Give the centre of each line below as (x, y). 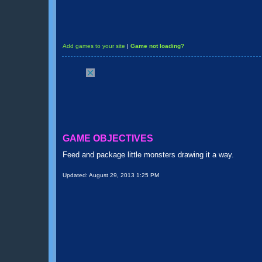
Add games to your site (94, 46)
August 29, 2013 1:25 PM (124, 175)
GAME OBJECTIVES (108, 138)
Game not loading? (157, 46)
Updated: (76, 175)
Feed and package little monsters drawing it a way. (148, 155)
